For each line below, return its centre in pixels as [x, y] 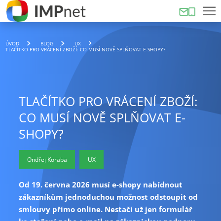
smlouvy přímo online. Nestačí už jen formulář [105, 209]
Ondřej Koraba [47, 159]
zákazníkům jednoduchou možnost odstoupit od [108, 197]
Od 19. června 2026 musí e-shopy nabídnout [100, 185]
